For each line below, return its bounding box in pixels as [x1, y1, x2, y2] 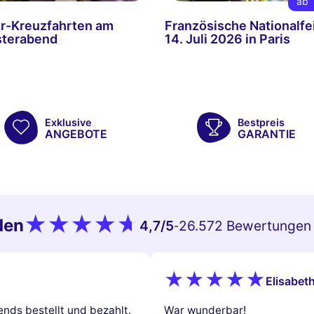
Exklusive [45, 116, 93, 128]
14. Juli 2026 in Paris [165, 31, 291, 46]
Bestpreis [237, 116, 285, 128]
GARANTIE [237, 126, 296, 141]
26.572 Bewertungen [179, 217, 311, 235]
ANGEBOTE [45, 126, 108, 141]
